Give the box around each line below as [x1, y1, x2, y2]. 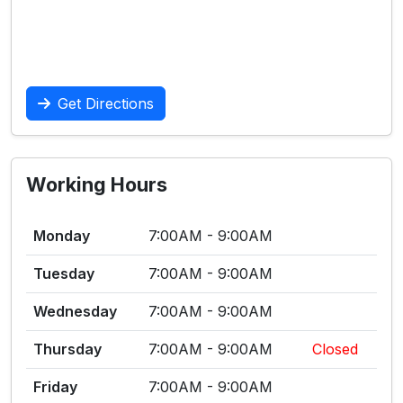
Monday [33, 227, 90, 245]
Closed [312, 340, 358, 358]
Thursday [33, 340, 102, 358]
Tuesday [33, 264, 94, 282]
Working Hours [26, 173, 167, 196]
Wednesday [33, 302, 117, 320]
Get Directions [58, 94, 154, 112]
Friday [33, 378, 77, 396]
